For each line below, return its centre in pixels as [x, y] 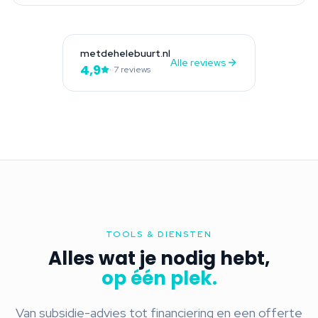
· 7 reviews [130, 70]
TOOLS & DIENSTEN [159, 234]
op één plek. [159, 278]
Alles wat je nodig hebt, [159, 258]
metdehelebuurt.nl [125, 53]
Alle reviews [198, 62]
